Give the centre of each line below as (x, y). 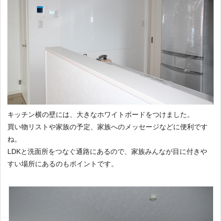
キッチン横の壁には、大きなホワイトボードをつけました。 (101, 114)
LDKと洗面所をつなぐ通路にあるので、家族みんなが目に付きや (107, 151)
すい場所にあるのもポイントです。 (63, 164)
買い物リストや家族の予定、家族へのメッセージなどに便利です (108, 127)
